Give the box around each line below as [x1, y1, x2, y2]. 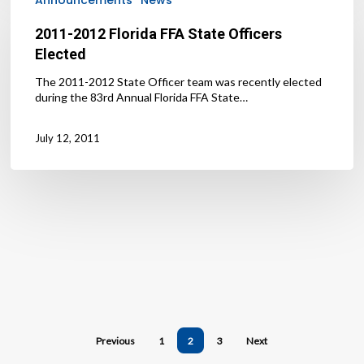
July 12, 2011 [35, 132, 101, 145]
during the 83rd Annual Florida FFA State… [35, 89, 249, 104]
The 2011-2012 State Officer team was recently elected [35, 74, 323, 89]
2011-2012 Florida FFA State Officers [35, 24, 283, 42]
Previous [96, 334, 136, 347]
